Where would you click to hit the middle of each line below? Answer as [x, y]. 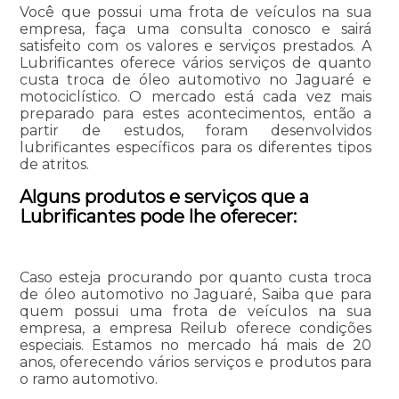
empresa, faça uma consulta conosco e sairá [195, 28]
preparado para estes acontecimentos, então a [195, 113]
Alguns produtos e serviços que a [164, 196]
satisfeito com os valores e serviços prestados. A [195, 45]
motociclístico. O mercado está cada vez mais [195, 96]
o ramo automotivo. [88, 379]
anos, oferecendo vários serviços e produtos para [195, 362]
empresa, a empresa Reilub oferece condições [195, 328]
